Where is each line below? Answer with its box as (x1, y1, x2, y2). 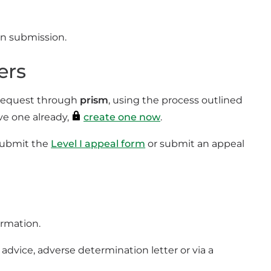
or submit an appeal (145, 138, 245, 149)
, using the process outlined (108, 94, 243, 106)
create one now (83, 111, 160, 123)
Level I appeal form (51, 138, 146, 149)
